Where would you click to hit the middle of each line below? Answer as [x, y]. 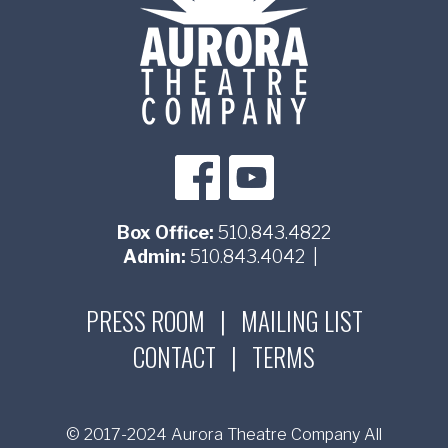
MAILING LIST [301, 320]
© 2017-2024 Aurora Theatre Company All [224, 433]
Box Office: [165, 232]
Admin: [154, 256]
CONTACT [174, 357]
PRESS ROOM [145, 320]
